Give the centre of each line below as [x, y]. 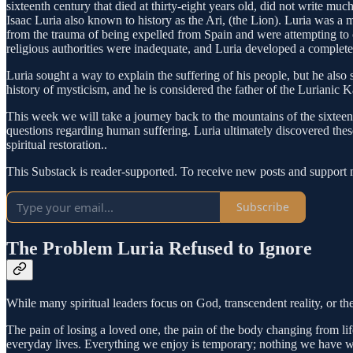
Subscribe [263, 207]
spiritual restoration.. [57, 144]
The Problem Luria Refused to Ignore [159, 249]
